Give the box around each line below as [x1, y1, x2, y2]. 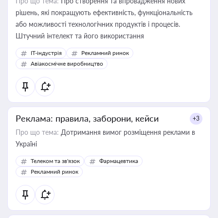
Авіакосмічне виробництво [31, 60, 103, 67]
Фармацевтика [99, 157, 138, 164]
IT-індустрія [31, 49, 62, 56]
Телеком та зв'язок [31, 157, 80, 164]
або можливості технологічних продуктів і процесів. [16, 20, 180, 28]
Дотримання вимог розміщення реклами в [59, 128, 195, 136]
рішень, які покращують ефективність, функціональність [16, 8, 193, 17]
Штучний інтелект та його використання [16, 32, 144, 40]
